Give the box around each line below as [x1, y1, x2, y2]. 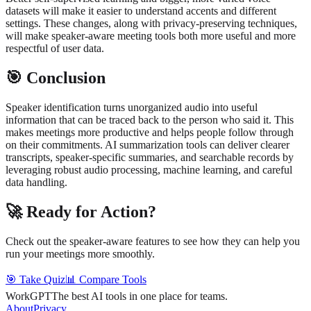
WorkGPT [6, 289, 51, 302]
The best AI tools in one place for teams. [51, 289, 228, 302]
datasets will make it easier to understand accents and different [6, 5, 276, 17]
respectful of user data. [6, 42, 104, 55]
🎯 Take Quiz [6, 273, 65, 285]
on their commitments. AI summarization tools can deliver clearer [6, 139, 289, 151]
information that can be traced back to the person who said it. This [6, 114, 294, 126]
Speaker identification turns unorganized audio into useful [6, 101, 258, 114]
